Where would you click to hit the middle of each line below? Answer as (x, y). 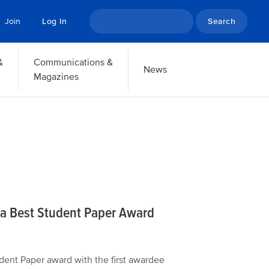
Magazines (56, 77)
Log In (55, 21)
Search (104, 16)
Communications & (73, 62)
